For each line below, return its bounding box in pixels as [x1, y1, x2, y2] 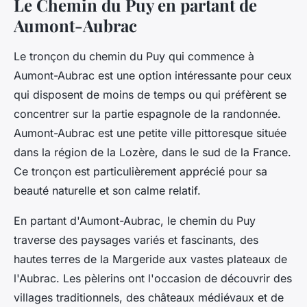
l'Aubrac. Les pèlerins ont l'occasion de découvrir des [14, 271, 292, 286]
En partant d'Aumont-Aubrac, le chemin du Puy [14, 214, 256, 228]
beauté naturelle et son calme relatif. [14, 184, 201, 198]
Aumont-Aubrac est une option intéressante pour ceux [14, 69, 292, 83]
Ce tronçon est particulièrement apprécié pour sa [14, 164, 267, 179]
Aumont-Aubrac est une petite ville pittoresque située [14, 126, 286, 140]
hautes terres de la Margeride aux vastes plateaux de [14, 252, 287, 267]
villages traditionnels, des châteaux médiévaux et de [14, 291, 284, 305]
